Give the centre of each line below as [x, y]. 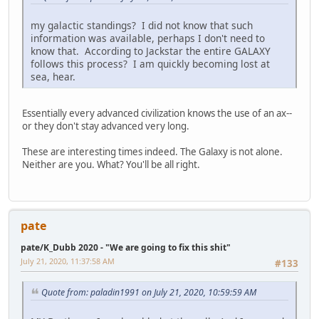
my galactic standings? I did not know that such [142, 26]
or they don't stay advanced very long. [106, 126]
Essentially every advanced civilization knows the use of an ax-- [157, 114]
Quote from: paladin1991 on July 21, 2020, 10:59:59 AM [149, 292]
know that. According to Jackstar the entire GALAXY [151, 51]
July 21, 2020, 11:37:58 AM [68, 261]
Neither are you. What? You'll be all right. [111, 165]
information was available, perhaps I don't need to [148, 38]
